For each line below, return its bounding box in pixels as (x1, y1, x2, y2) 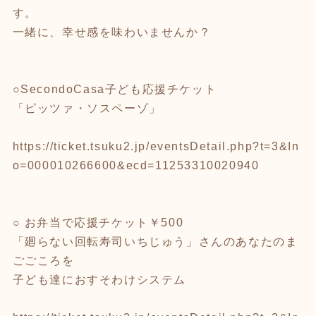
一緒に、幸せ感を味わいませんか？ (12, 25, 212, 38)
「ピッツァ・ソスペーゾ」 (12, 102, 162, 114)
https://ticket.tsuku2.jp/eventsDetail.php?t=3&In (12, 140, 300, 152)
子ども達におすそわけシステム (12, 273, 186, 286)
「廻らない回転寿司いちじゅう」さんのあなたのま (12, 235, 298, 248)
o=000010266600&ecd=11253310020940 (12, 159, 260, 171)
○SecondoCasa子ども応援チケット (12, 83, 217, 95)
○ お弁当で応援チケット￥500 (12, 216, 184, 229)
